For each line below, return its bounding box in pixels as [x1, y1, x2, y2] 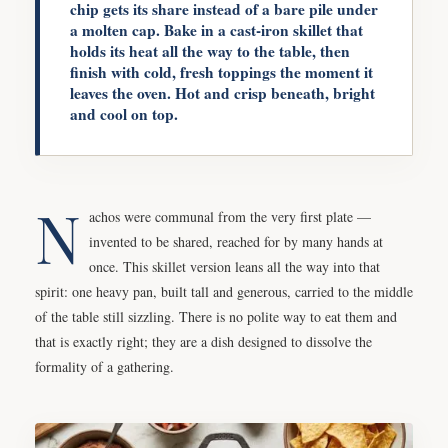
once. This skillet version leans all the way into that [89, 256, 380, 276]
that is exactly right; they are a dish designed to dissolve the [35, 331, 372, 351]
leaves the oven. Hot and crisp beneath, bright [70, 81, 375, 104]
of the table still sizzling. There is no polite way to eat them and [35, 306, 397, 326]
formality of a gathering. [35, 356, 174, 376]
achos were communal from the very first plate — [89, 206, 371, 226]
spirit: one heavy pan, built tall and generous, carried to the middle [35, 281, 413, 301]
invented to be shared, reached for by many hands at [89, 231, 383, 251]
